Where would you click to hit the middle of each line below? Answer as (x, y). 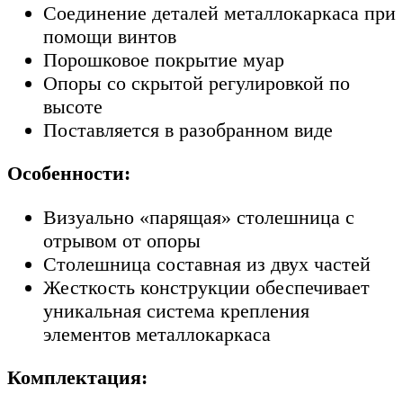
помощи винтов (110, 36)
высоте (73, 106)
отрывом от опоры (122, 240)
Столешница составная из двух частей (207, 264)
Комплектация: (77, 378)
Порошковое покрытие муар (164, 59)
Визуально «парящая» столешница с (199, 217)
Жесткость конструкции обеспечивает (206, 287)
